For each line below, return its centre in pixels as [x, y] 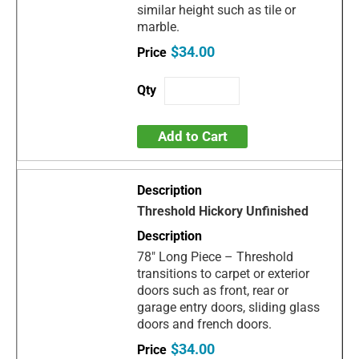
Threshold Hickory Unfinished [223, 211]
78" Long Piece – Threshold [216, 256]
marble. [159, 26]
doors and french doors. [205, 324]
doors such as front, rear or [213, 290]
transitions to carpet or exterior [224, 273]
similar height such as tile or [217, 10]
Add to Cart [192, 136]
